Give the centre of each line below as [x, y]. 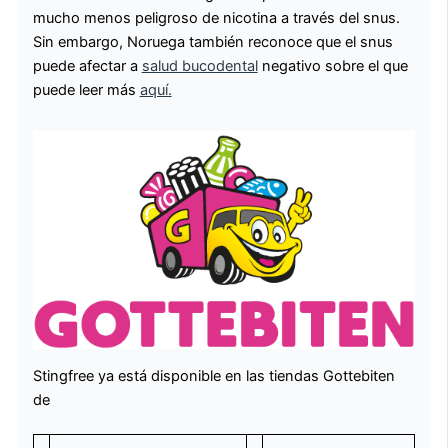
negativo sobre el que [332, 66]
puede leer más [86, 90]
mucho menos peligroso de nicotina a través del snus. [216, 18]
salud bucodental [199, 66]
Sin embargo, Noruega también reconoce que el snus [212, 42]
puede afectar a [87, 66]
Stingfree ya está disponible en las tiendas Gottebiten [213, 375]
